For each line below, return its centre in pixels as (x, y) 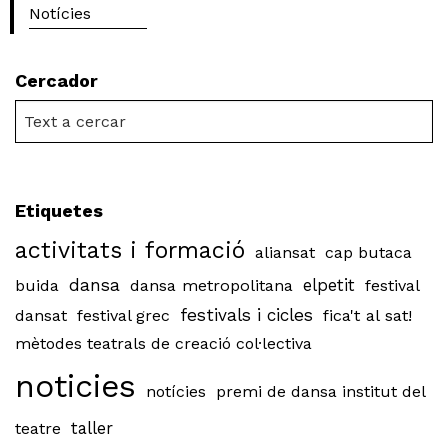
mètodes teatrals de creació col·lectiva (163, 343)
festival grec (123, 315)
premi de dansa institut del (320, 391)
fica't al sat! (367, 315)
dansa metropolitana (211, 285)
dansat (41, 315)
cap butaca (368, 252)
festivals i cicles (246, 314)
